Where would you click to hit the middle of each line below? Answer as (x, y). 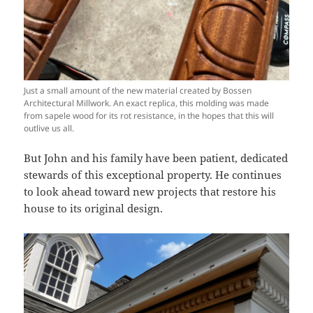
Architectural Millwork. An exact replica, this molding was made (147, 103)
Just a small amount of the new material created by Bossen (138, 91)
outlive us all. (49, 129)
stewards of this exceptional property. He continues (153, 175)
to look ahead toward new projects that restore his (150, 192)
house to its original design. (94, 209)
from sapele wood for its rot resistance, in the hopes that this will (149, 116)
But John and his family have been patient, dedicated (156, 158)
